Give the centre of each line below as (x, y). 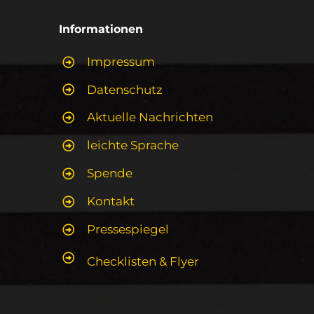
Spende (110, 173)
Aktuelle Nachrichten (150, 117)
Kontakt (111, 202)
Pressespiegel (128, 229)
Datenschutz (125, 89)
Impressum (121, 61)
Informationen (101, 29)
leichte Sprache (133, 145)
